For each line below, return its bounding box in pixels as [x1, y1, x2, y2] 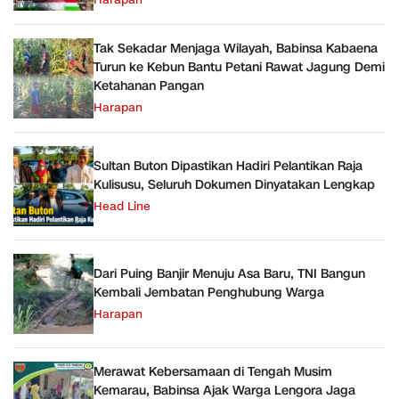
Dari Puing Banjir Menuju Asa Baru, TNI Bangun [94, 265, 365, 282]
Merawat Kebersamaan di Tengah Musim [94, 363, 332, 381]
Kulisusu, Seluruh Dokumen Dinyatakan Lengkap [94, 175, 375, 193]
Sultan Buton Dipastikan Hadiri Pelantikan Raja [94, 157, 362, 175]
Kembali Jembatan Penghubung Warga [94, 283, 324, 301]
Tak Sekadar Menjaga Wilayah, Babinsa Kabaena [94, 40, 378, 58]
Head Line [94, 198, 151, 215]
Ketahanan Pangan [94, 77, 204, 95]
